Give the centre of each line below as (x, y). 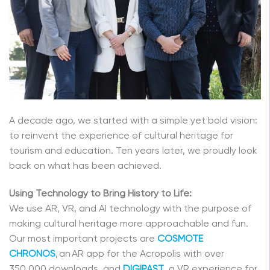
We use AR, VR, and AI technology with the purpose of (130, 209)
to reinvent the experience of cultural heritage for (121, 137)
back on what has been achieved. (85, 167)
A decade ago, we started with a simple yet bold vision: (133, 121)
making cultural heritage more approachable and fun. (129, 224)
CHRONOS (32, 255)
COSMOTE (180, 240)
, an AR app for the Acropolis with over (140, 255)
